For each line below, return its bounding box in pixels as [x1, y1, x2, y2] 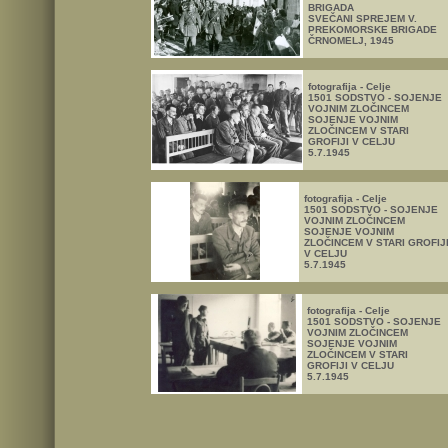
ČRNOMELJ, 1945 [308, 35, 394, 46]
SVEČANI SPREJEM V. [308, 13, 417, 24]
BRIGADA [308, 2, 354, 13]
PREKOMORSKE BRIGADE [308, 24, 437, 35]
